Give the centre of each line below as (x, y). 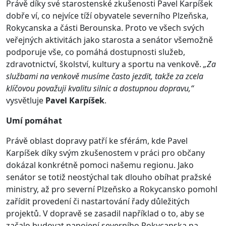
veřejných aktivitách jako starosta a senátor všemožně (109, 40)
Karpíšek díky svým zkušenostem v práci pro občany (105, 153)
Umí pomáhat (34, 120)
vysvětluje (26, 100)
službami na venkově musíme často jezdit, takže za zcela (105, 76)
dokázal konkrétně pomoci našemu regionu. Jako (100, 165)
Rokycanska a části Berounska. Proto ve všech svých (105, 27)
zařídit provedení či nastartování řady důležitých (98, 201)
